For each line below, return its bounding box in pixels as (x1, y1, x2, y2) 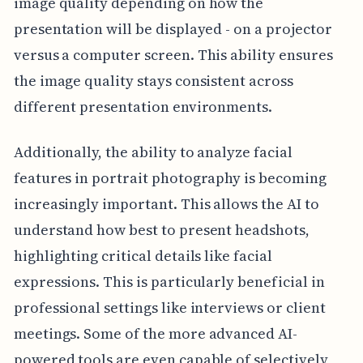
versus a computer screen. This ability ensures (13, 44, 333, 65)
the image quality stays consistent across (13, 70, 293, 91)
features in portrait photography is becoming (13, 167, 327, 188)
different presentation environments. (13, 96, 273, 117)
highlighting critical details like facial (13, 245, 272, 266)
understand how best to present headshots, (13, 219, 310, 240)
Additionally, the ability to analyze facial (13, 141, 293, 162)
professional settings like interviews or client (13, 297, 326, 318)
